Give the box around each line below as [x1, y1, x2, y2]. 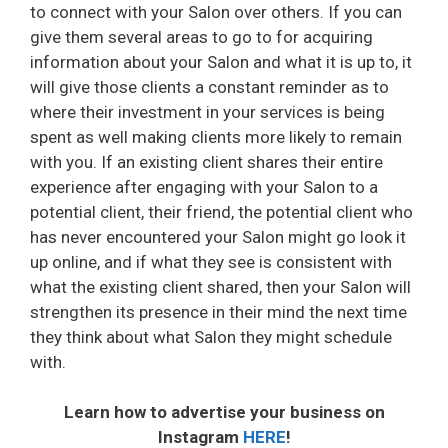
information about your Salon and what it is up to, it [30, 51, 412, 72]
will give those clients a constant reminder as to [30, 76, 389, 97]
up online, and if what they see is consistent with [30, 251, 392, 272]
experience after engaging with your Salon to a [30, 176, 378, 197]
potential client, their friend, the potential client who [30, 201, 413, 222]
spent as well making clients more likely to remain [30, 126, 402, 147]
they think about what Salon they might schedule [30, 326, 392, 347]
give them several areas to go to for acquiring [30, 26, 373, 47]
